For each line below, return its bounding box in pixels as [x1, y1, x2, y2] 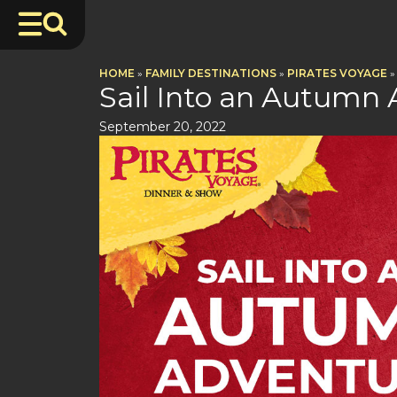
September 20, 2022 [99, 119, 226, 135]
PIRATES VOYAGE [287, 66, 387, 80]
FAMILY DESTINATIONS [145, 66, 276, 80]
